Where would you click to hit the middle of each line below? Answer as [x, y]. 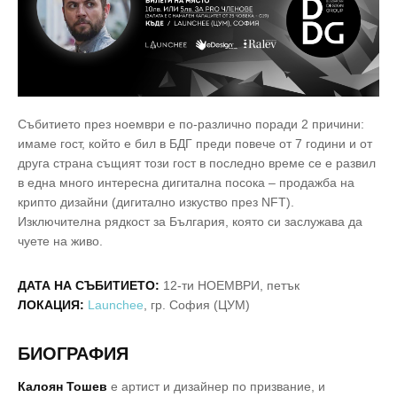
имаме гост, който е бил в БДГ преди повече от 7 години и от [195, 144]
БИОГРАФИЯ [73, 354]
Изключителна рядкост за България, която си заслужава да [190, 222]
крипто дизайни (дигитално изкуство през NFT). [156, 202]
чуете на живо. [60, 241]
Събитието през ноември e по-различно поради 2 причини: [191, 125]
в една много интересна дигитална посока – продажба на [186, 183]
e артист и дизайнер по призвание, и [216, 387]
